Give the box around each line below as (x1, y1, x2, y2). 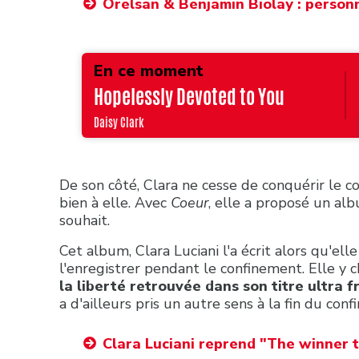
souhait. (59, 210, 114, 230)
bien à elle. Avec (59, 192, 171, 212)
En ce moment (93, 59, 204, 82)
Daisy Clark (93, 114, 143, 131)
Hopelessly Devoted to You (93, 83, 284, 111)
